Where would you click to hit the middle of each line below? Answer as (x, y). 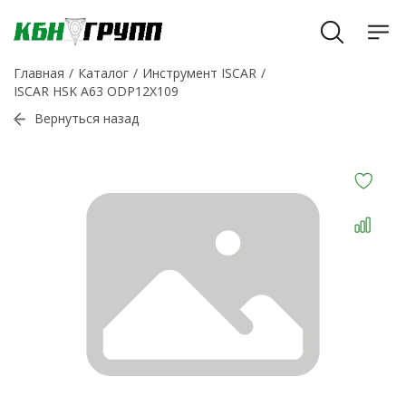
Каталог (103, 73)
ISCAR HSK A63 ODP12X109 (96, 91)
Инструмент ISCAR (199, 73)
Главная (39, 73)
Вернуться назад (87, 118)
